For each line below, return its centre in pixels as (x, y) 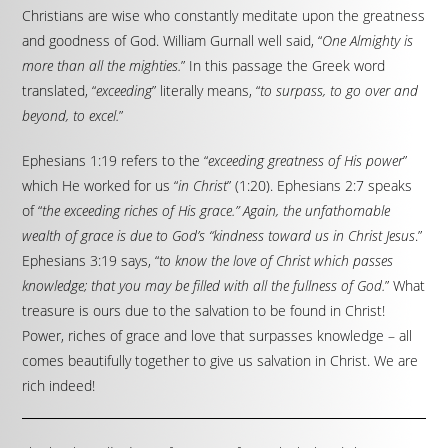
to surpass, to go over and (339, 90)
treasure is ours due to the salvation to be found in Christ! (204, 310)
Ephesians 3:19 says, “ (91, 260)
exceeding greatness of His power (306, 160)
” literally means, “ (206, 90)
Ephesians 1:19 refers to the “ (115, 160)
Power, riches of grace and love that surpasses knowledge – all (217, 335)
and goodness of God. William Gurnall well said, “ (172, 40)
